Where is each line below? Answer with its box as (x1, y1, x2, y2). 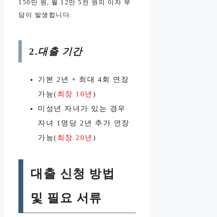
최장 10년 (57, 90, 93, 98)
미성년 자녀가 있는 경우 (38, 104, 126, 112)
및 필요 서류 (31, 191, 102, 204)
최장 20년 (57, 133, 93, 141)
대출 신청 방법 (31, 167, 115, 180)
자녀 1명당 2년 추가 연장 (38, 119, 130, 127)
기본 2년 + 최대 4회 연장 (38, 75, 129, 83)
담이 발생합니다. (18, 11, 72, 18)
